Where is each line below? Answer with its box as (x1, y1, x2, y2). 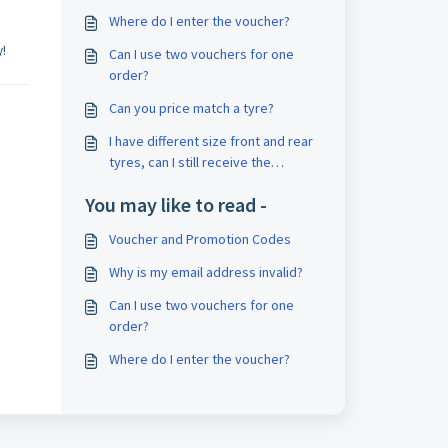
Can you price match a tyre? (108, 99, 274, 117)
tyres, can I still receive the (108, 153, 271, 171)
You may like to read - (84, 192, 267, 217)
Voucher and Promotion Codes (108, 230, 291, 248)
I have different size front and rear (108, 132, 313, 150)
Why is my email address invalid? (108, 263, 303, 281)
